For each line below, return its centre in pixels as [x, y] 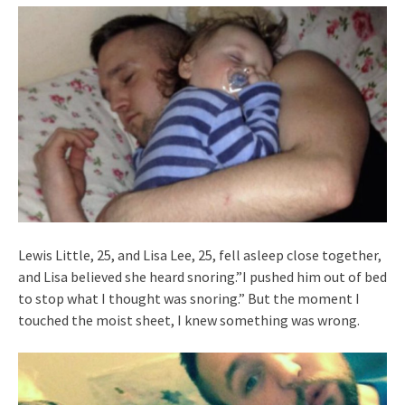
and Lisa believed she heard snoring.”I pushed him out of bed [202, 276]
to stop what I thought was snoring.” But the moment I [189, 298]
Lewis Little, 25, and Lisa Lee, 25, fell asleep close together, [200, 254]
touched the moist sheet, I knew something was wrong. [189, 320]
